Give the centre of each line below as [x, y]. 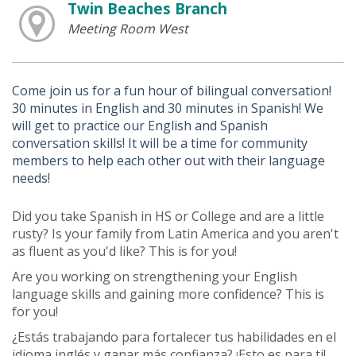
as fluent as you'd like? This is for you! [124, 251]
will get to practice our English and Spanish [140, 125]
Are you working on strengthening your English [155, 276]
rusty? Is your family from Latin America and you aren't [175, 233]
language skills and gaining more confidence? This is [168, 294]
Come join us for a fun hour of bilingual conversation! [172, 90]
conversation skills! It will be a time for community [160, 143]
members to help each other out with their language [168, 160]
